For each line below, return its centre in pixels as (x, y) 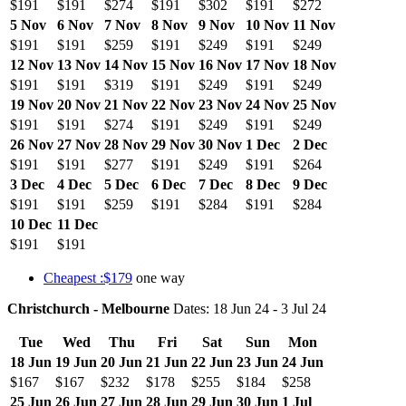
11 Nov (314, 24)
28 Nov (126, 144)
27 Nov (79, 144)
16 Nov (220, 64)
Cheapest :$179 (88, 277)
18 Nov (314, 64)
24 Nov (267, 104)
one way (159, 277)
